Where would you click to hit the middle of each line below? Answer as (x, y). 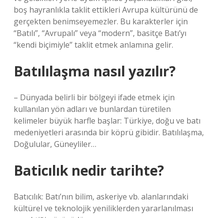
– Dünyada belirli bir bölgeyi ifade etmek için (94, 97)
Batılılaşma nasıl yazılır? (95, 71)
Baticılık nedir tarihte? (89, 170)
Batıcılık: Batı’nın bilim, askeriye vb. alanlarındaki (101, 197)
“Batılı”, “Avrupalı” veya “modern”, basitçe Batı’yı (100, 33)
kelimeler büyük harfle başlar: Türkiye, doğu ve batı (107, 121)
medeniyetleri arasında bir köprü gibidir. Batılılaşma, (109, 132)
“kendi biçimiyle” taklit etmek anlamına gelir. (93, 45)
